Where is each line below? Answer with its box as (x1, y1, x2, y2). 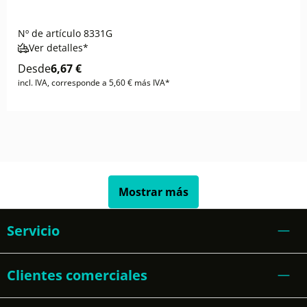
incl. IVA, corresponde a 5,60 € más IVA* (18, 77, 170, 88)
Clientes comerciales (7, 266, 147, 284)
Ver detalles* (29, 41, 88, 54)
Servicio (7, 221, 60, 240)
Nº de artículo (18, 27, 81, 40)
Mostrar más (119, 184, 188, 199)
